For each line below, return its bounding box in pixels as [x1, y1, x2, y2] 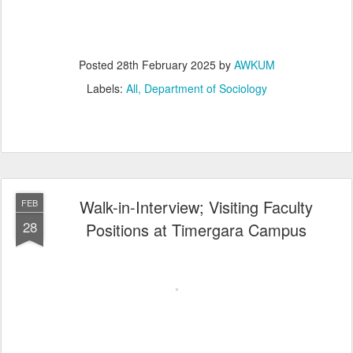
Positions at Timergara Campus [86, 218, 307, 241]
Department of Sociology [143, 80, 267, 96]
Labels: [86, 80, 126, 96]
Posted [78, 57, 117, 72]
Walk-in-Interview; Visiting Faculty [80, 195, 313, 218]
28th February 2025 [116, 57, 216, 72]
